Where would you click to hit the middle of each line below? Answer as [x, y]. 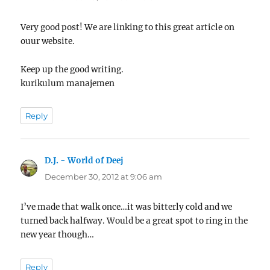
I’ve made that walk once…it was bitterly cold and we [127, 207]
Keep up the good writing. [72, 69]
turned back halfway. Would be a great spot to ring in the [134, 221]
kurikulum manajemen [68, 83]
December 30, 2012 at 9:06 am [104, 177]
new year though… [58, 235]
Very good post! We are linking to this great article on [128, 28]
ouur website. [48, 42]
